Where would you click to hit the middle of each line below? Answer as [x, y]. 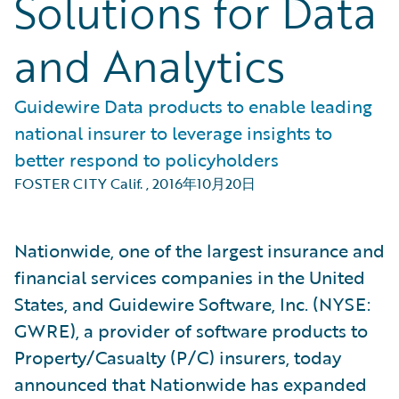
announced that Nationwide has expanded [191, 384]
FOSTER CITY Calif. [78, 183]
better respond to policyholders [147, 159]
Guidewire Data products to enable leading [193, 106]
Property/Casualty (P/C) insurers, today [178, 357]
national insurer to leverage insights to [173, 133]
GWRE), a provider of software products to [191, 330]
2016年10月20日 [204, 183]
